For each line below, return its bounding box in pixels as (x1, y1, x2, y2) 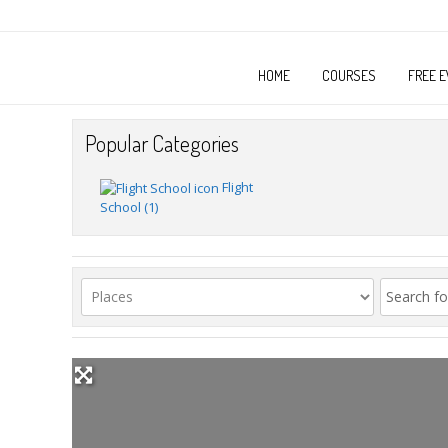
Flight (222, 177, 253, 196)
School (100, 197, 141, 216)
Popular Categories (85, 129, 239, 157)
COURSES (321, 67, 376, 84)
